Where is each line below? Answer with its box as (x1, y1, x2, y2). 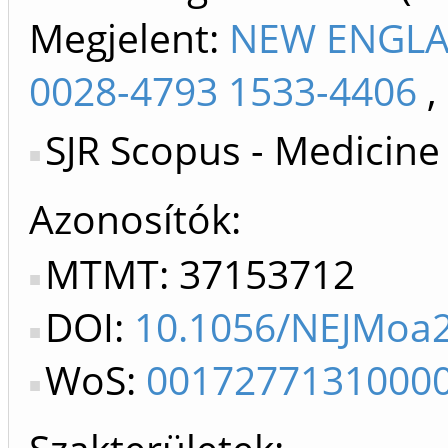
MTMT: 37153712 (45, 247, 355, 301)
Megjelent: (29, 11, 229, 65)
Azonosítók (29, 192, 231, 246)
